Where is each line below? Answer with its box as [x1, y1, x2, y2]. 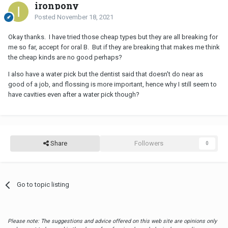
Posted [35, 13, 57, 21]
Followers [134, 139, 163, 148]
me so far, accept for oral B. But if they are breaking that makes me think [8, 43, 220, 51]
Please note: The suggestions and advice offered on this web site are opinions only [8, 218, 217, 225]
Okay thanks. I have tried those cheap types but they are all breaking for [8, 33, 218, 41]
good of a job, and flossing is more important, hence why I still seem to [8, 80, 217, 89]
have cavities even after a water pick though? [8, 91, 139, 99]
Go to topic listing [17, 181, 70, 189]
